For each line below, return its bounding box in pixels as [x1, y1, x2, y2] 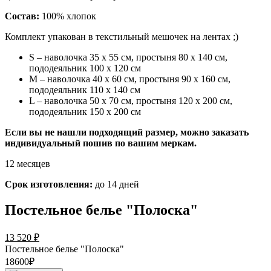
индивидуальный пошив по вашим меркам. [5, 138, 197, 148]
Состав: [5, 11, 39, 21]
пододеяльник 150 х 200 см [29, 106, 141, 117]
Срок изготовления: [5, 179, 93, 189]
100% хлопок [39, 11, 96, 21]
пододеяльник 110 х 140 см [29, 85, 140, 95]
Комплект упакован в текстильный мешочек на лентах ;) [5, 31, 238, 42]
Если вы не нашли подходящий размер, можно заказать [5, 127, 249, 137]
